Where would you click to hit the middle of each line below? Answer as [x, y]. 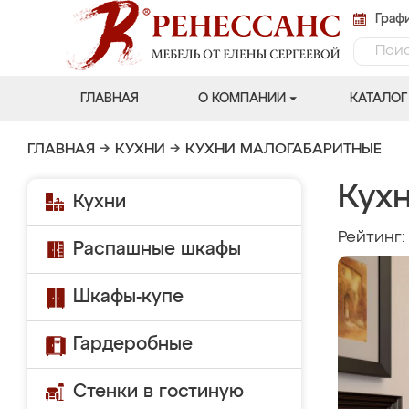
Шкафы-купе [128, 297]
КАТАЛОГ [378, 99]
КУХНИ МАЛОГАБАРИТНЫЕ [283, 150]
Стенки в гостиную [158, 392]
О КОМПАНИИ [241, 99]
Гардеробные [133, 344]
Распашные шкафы [157, 249]
